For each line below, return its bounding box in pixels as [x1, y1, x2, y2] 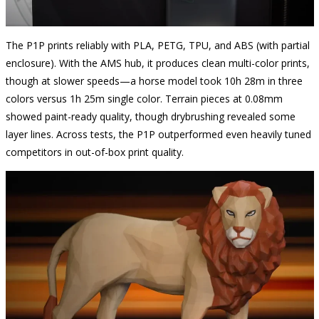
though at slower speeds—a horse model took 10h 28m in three [5, 74, 303, 88]
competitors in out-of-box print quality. [5, 145, 184, 159]
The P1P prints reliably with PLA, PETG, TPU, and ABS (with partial [5, 38, 310, 53]
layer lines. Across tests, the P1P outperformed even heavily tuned [5, 127, 311, 142]
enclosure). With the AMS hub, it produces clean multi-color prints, [5, 56, 310, 70]
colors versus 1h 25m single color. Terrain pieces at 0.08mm [5, 92, 283, 106]
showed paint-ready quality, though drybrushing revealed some [5, 110, 296, 124]
